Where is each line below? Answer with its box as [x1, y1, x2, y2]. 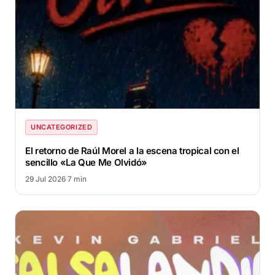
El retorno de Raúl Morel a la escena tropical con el [25, 145, 239, 157]
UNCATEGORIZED [31, 123, 93, 132]
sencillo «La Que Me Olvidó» [25, 157, 147, 169]
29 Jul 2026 [25, 174, 66, 184]
